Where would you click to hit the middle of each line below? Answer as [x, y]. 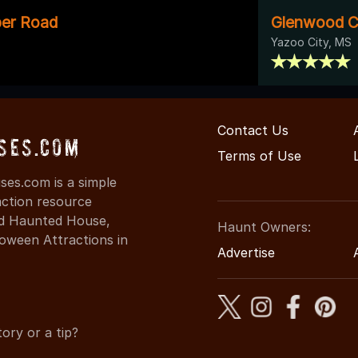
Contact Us [253, 130]
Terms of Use [259, 155]
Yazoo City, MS [311, 42]
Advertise [246, 252]
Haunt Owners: [264, 227]
